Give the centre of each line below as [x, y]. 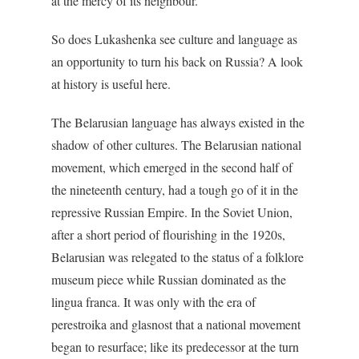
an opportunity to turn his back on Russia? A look [177, 61]
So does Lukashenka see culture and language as [174, 39]
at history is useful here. [111, 84]
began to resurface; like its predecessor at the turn [175, 347]
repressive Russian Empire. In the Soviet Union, [172, 212]
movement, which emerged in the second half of [172, 167]
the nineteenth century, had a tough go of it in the [175, 190]
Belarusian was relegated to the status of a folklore [177, 257]
